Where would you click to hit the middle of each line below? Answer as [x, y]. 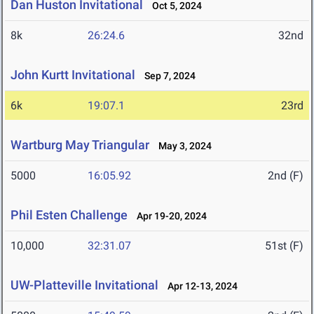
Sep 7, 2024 [167, 76]
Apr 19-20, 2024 [169, 216]
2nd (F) [286, 176]
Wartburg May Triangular [80, 145]
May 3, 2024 [182, 146]
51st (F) [284, 246]
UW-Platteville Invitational [84, 285]
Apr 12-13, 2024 [199, 286]
